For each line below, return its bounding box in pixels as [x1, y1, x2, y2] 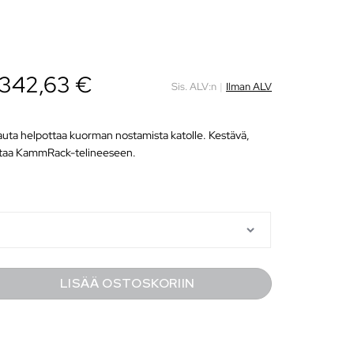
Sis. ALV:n [171, 80, 217, 94]
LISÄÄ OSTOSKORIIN [59, 274, 195, 292]
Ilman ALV [225, 80, 272, 94]
